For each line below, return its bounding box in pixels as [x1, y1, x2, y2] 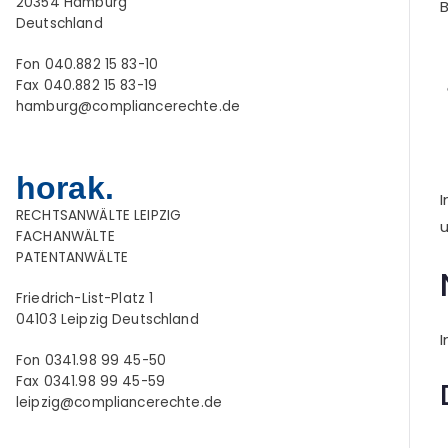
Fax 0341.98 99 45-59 [16, 372, 165, 392]
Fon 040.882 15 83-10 [16, 55, 158, 75]
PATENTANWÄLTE [16, 248, 128, 268]
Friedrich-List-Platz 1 [16, 289, 154, 309]
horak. [16, 170, 114, 207]
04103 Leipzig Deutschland [16, 310, 199, 330]
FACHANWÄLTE [16, 227, 115, 247]
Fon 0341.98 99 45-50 [16, 351, 166, 371]
